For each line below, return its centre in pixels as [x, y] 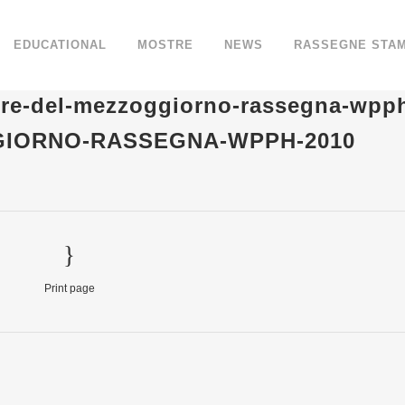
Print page [69, 288]
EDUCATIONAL [60, 45]
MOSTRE [165, 45]
